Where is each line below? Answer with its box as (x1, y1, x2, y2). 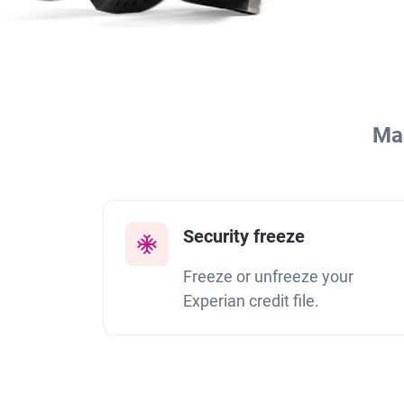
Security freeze (183, 225, 305, 247)
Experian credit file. (183, 291, 319, 310)
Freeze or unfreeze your (183, 267, 353, 286)
